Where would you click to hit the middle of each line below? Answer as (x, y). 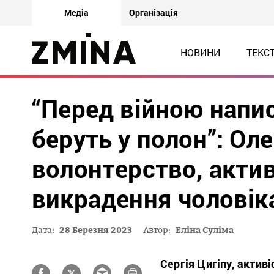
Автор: (157, 230)
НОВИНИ (200, 52)
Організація (154, 13)
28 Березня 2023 (96, 230)
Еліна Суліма (205, 230)
